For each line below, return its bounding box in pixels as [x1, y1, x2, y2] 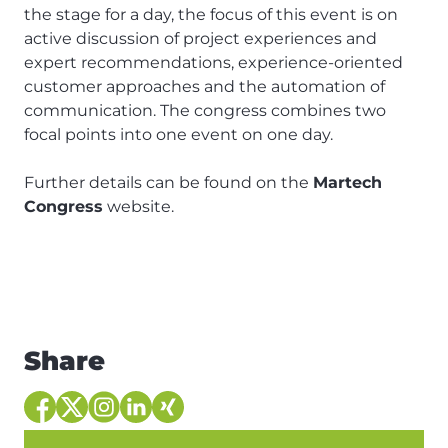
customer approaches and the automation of [24, 77, 385, 97]
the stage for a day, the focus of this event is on [24, 5, 398, 25]
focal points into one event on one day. [24, 125, 333, 145]
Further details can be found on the [24, 173, 313, 193]
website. [103, 197, 174, 217]
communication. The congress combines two [24, 101, 386, 121]
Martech [313, 173, 382, 193]
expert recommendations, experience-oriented [24, 53, 403, 73]
